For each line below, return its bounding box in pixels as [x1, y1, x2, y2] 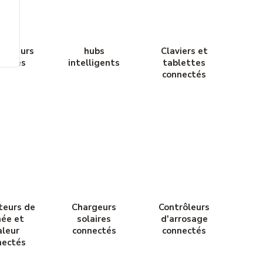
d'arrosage [160, 213, 208, 225]
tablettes [163, 57, 206, 69]
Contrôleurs [159, 201, 210, 214]
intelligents [68, 57, 120, 69]
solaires [77, 213, 112, 225]
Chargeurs [72, 201, 117, 214]
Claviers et [160, 45, 208, 58]
